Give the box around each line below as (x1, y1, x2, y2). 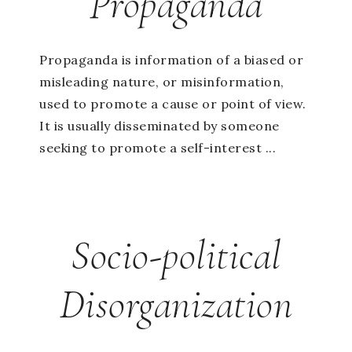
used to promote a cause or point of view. (39, 96, 306, 112)
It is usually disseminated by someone (39, 118, 280, 134)
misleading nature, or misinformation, (39, 74, 284, 90)
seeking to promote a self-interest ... (39, 140, 276, 156)
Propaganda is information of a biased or (39, 52, 303, 68)
